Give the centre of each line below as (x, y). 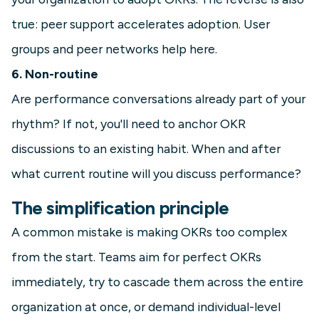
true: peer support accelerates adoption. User (141, 24)
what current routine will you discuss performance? (156, 174)
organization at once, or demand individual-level (146, 307)
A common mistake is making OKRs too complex (149, 232)
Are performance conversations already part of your (158, 99)
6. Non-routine (55, 74)
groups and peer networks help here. (114, 49)
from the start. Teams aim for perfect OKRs (136, 257)
